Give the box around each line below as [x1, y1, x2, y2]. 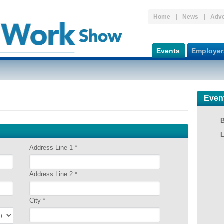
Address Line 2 [29, 170, 75, 178]
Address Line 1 [29, 144, 75, 151]
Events [156, 47, 180, 55]
